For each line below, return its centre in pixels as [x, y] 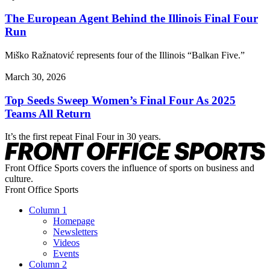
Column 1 [48, 210]
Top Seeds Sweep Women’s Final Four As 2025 [120, 100]
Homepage [74, 221]
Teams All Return [48, 113]
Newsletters [75, 232]
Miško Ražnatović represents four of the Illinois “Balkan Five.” [126, 55]
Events [66, 253]
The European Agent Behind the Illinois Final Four [131, 19]
